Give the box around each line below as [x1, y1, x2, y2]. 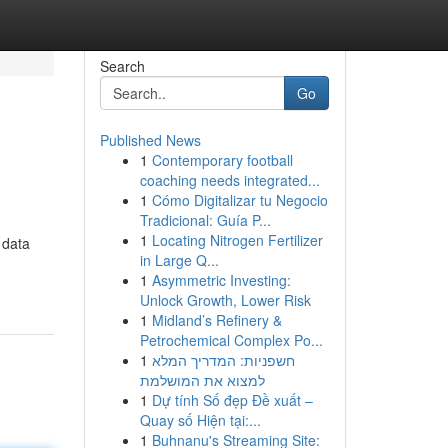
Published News [99, 130, 201, 150]
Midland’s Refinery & [151, 310, 282, 330]
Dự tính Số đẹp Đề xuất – [151, 390, 313, 410]
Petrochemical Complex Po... [139, 330, 323, 350]
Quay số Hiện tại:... [139, 410, 261, 430]
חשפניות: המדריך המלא [151, 350, 295, 370]
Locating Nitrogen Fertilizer [151, 230, 323, 250]
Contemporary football [151, 150, 293, 170]
